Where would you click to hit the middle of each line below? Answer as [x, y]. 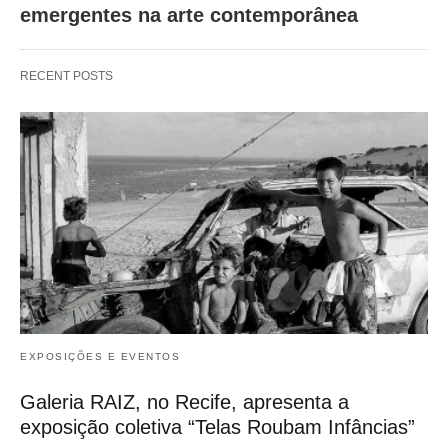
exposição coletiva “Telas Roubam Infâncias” [217, 426]
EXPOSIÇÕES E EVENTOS [100, 356]
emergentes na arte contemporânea [189, 15]
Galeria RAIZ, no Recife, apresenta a [184, 401]
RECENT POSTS [66, 76]
